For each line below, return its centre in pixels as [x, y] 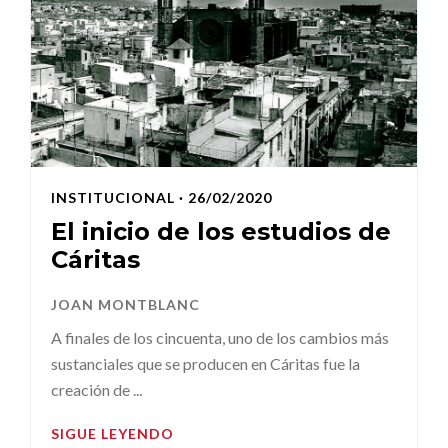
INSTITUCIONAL [113, 197]
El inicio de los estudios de [221, 231]
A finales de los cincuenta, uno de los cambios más [220, 337]
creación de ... [96, 389]
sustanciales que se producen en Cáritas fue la [205, 363]
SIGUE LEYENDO [112, 433]
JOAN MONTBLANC [125, 304]
